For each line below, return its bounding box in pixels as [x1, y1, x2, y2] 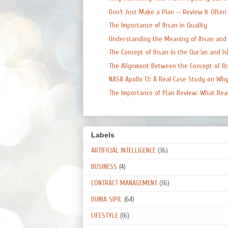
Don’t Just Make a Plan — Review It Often [108, 7, 226, 16]
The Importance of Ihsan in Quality [108, 21, 207, 30]
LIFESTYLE [91, 211, 118, 220]
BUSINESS [91, 162, 117, 171]
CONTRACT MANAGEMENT [91, 178, 157, 187]
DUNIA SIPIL [91, 194, 122, 204]
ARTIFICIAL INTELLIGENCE [91, 146, 156, 155]
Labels [91, 130, 115, 139]
